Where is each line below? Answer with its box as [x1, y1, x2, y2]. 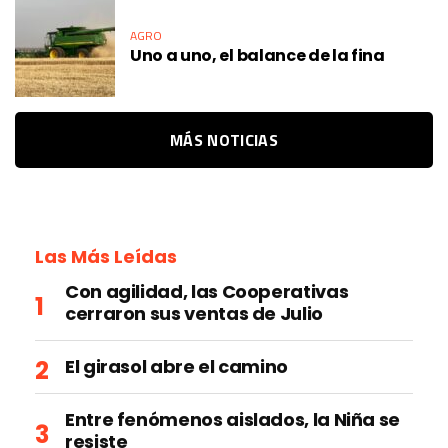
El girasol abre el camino [65, 354, 288, 379]
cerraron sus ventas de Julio [65, 301, 323, 326]
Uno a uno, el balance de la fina [130, 43, 385, 67]
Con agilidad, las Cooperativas [65, 279, 349, 304]
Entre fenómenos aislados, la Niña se [65, 407, 401, 432]
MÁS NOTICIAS [170, 128, 278, 152]
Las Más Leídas [35, 244, 177, 269]
